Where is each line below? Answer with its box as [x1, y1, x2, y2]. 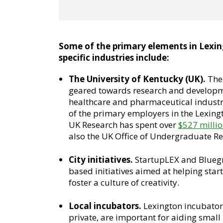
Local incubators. [69, 200, 141, 212]
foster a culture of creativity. [69, 177, 179, 188]
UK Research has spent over [69, 119, 178, 130]
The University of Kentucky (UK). [69, 73, 206, 85]
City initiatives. [69, 154, 133, 165]
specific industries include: [59, 52, 169, 63]
